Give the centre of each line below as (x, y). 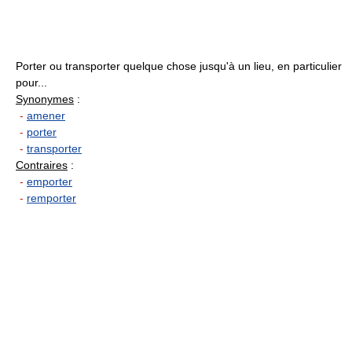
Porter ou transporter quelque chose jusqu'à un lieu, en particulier (179, 66)
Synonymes (45, 99)
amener (46, 116)
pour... (31, 83)
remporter (51, 198)
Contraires (42, 165)
